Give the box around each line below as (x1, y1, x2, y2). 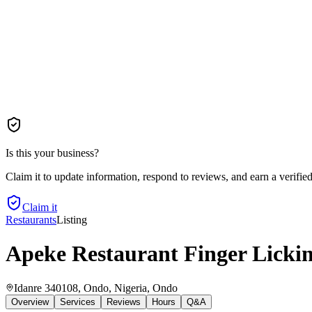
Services (60, 296, 95, 307)
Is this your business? (6, 147, 99, 159)
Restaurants (6, 214, 56, 226)
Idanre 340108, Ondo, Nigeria (14, 281, 147, 294)
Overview (11, 296, 49, 307)
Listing (56, 214, 87, 226)
